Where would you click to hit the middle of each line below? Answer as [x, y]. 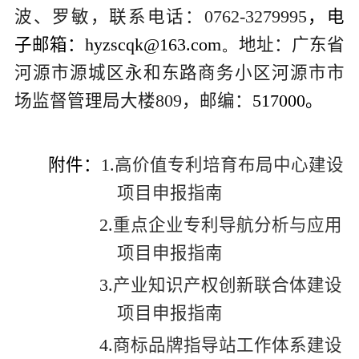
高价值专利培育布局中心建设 [230, 165]
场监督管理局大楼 [85, 101]
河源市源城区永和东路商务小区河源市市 [179, 73]
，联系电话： [147, 16]
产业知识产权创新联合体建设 [228, 285]
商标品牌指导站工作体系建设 [228, 345]
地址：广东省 [292, 44]
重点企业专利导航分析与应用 [228, 225]
